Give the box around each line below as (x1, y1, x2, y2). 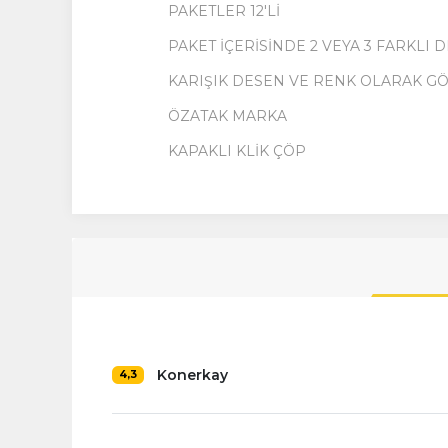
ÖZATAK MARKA (168, 107, 287, 125)
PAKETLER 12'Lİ (168, 2, 280, 20)
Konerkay (156, 365, 228, 384)
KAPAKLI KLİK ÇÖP (168, 142, 306, 160)
